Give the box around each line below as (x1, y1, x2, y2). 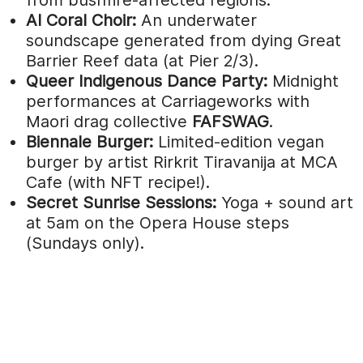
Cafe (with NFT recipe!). (26, 172, 210, 192)
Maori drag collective (26, 111, 192, 131)
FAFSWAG (192, 111, 269, 131)
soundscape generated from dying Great (26, 30, 341, 50)
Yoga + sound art (216, 192, 353, 212)
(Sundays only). (26, 233, 144, 253)
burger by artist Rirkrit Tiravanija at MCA (26, 152, 338, 172)
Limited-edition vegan (153, 131, 324, 152)
